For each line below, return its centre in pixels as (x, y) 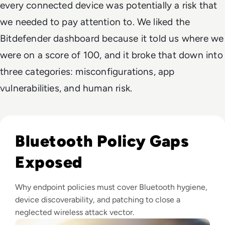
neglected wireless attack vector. (75, 212)
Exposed (49, 162)
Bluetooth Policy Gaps (102, 141)
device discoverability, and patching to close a (98, 200)
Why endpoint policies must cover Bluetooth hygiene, (111, 187)
